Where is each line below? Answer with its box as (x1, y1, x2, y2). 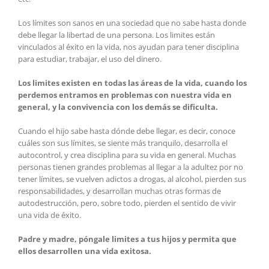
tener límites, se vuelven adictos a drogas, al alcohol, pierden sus (18, 174, 246, 185)
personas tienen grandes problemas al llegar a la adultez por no (18, 162, 243, 173)
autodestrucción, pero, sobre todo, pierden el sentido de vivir (18, 198, 236, 209)
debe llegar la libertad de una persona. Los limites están (18, 29, 215, 41)
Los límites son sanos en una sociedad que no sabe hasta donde (18, 17, 246, 29)
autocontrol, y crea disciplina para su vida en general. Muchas (18, 150, 236, 161)
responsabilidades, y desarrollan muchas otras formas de (18, 186, 221, 197)
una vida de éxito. (18, 210, 81, 221)
